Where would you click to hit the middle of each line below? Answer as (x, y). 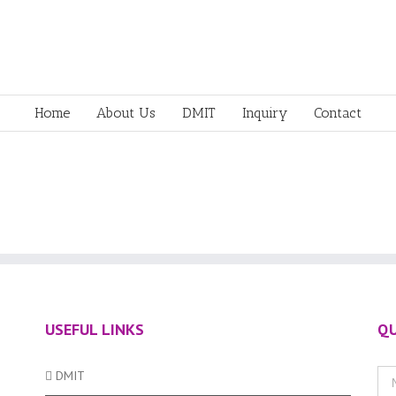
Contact (338, 113)
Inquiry (265, 113)
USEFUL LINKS (94, 329)
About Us (126, 113)
